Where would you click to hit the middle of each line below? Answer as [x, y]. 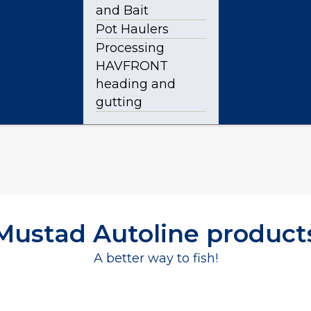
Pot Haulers [132, 29]
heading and [136, 84]
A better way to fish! [155, 258]
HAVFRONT [132, 66]
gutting [119, 102]
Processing [130, 48]
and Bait [122, 10]
